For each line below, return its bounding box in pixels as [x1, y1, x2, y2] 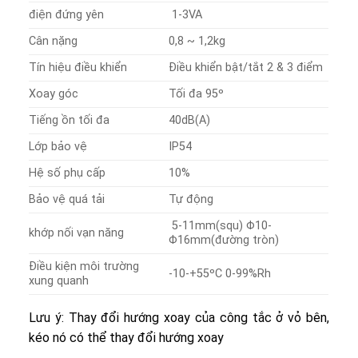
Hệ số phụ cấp [29, 165, 106, 180]
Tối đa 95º [169, 86, 225, 101]
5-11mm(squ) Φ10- [169, 218, 272, 233]
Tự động [169, 192, 214, 206]
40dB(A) [169, 113, 211, 127]
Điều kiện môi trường [29, 259, 140, 273]
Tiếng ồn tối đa [29, 113, 110, 127]
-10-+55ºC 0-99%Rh [169, 266, 272, 280]
